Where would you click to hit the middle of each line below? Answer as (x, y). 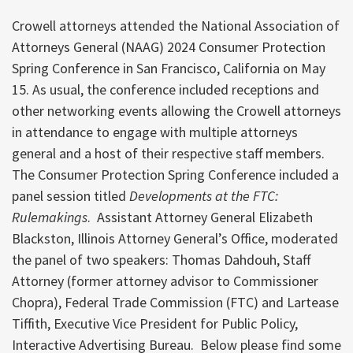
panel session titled (71, 195)
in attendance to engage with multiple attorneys (155, 132)
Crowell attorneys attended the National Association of (176, 25)
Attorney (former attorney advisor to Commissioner (165, 281)
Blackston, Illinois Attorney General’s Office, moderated (175, 238)
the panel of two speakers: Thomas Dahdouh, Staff (161, 259)
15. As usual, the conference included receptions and (165, 89)
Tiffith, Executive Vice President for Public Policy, (155, 323)
